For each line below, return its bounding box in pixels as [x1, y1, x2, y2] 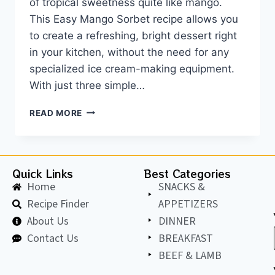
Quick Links [12, 165, 73, 181]
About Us [26, 213, 69, 229]
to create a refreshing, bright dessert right [29, 29, 237, 42]
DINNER [158, 213, 196, 229]
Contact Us [26, 230, 79, 246]
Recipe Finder [26, 196, 89, 212]
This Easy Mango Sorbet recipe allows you [29, 12, 238, 25]
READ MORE [29, 107, 83, 118]
